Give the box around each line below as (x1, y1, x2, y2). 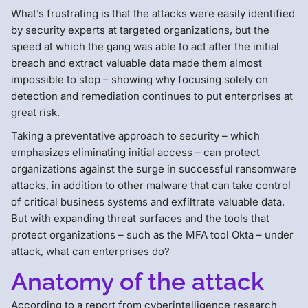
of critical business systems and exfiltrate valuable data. (11, 195, 285, 208)
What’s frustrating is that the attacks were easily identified (11, 6, 295, 20)
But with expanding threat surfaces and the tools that (11, 211, 269, 225)
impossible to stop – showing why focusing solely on (11, 72, 268, 86)
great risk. (11, 105, 60, 119)
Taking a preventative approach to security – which (11, 129, 260, 142)
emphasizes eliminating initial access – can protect (11, 145, 260, 159)
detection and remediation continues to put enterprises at (11, 89, 293, 102)
